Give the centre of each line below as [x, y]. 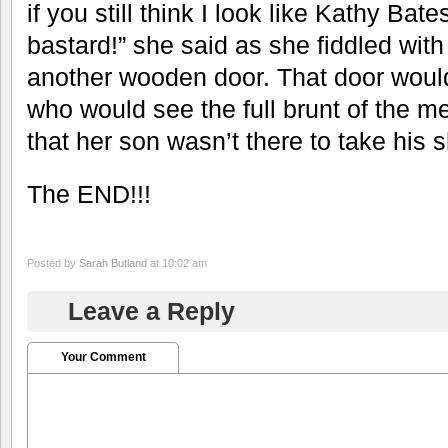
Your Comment [103, 356]
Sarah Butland [113, 262]
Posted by [53, 262]
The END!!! [89, 194]
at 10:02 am [177, 262]
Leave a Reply [151, 310]
